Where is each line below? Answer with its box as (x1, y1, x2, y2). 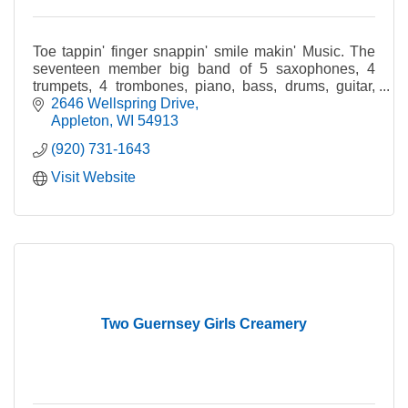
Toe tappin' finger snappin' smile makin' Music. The (33, 43, 375, 59)
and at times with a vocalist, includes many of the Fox (33, 95, 375, 111)
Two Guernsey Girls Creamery (101, 316, 307, 332)
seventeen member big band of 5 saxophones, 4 (33, 60, 375, 76)
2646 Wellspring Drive (51, 96, 195, 112)
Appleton (51, 113, 109, 129)
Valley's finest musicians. (33, 112, 194, 128)
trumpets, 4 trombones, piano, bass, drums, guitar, (33, 77, 375, 94)
